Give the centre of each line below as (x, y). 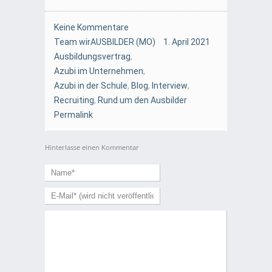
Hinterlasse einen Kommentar (92, 148)
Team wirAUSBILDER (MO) (105, 42)
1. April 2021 (187, 42)
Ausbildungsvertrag (92, 57)
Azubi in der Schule (91, 86)
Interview (170, 86)
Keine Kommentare (91, 28)
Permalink (73, 115)
